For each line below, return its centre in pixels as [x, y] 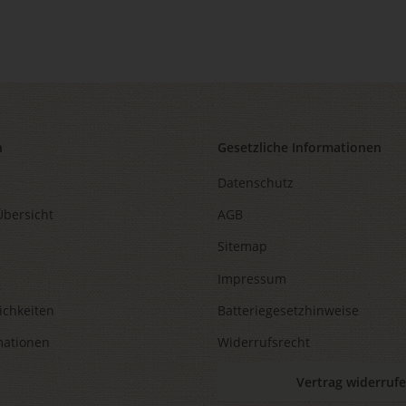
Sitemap [242, 246]
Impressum [252, 278]
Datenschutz [256, 182]
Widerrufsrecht [264, 343]
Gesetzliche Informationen [300, 148]
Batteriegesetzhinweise [288, 311]
